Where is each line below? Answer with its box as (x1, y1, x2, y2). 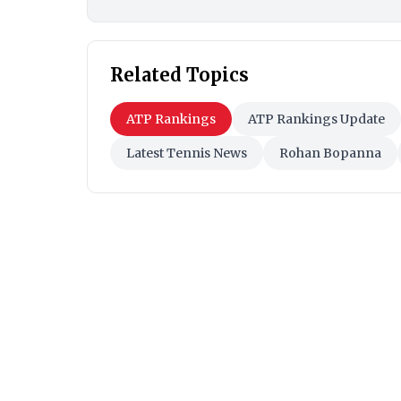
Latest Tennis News (126, 145, 247, 162)
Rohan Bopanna (279, 145, 381, 162)
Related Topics (110, 64, 249, 87)
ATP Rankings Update (248, 111, 385, 128)
